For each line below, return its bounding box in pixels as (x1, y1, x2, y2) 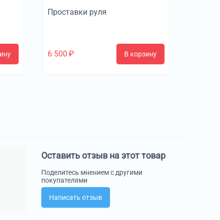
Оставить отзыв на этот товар (41, 150, 165, 161)
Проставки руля (47, 7, 107, 17)
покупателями (41, 176, 87, 184)
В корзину (124, 50, 157, 58)
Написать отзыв (49, 193, 102, 201)
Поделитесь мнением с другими (41, 168, 142, 176)
